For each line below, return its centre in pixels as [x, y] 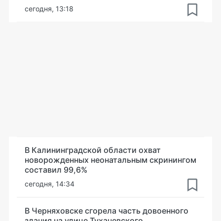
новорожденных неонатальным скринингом [110, 160]
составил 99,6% [56, 170]
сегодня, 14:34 [50, 184]
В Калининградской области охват [93, 150]
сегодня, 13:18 [49, 9]
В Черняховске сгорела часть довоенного [107, 211]
